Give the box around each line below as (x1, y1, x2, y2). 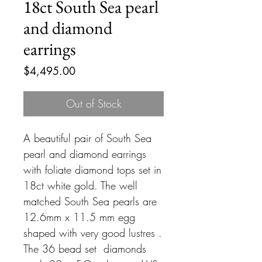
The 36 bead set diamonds (23, 242, 146, 256)
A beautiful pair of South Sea (23, 131, 151, 146)
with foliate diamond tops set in (23, 163, 161, 177)
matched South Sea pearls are (23, 194, 157, 209)
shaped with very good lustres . (23, 226, 162, 240)
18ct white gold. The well (23, 178, 137, 193)
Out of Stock (65, 96, 122, 111)
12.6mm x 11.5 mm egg (23, 210, 135, 225)
